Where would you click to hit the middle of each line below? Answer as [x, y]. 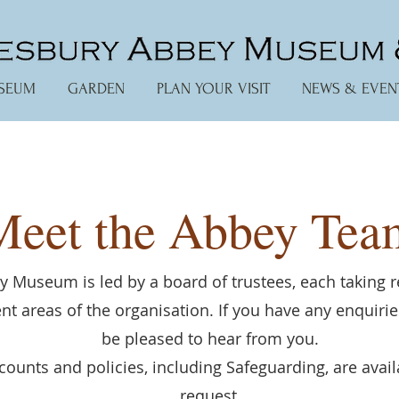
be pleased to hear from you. [210, 338]
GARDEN [96, 89]
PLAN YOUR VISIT [213, 89]
